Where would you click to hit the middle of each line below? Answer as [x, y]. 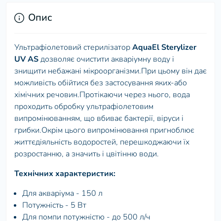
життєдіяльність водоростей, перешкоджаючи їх [102, 142]
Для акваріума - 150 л [62, 194]
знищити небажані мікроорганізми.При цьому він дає [110, 71]
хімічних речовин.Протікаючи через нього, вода [102, 95]
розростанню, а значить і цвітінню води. [87, 154]
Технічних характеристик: [65, 174]
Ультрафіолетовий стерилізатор [73, 48]
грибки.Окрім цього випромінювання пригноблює [104, 130]
